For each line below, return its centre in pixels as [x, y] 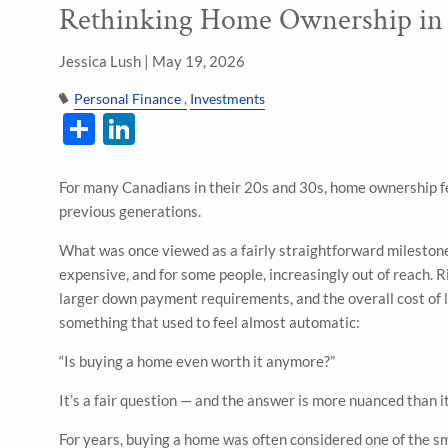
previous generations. [130, 211]
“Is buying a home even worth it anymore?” [197, 361]
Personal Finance [128, 98]
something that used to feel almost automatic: [210, 322]
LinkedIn [196, 125]
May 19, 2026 [199, 60]
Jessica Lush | [106, 60]
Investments [228, 98]
